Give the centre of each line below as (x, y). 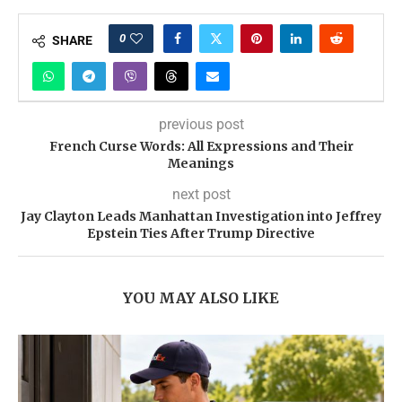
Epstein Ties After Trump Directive (201, 234)
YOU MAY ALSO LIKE (201, 298)
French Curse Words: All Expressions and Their (201, 147)
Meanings (201, 164)
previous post (201, 125)
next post (201, 195)
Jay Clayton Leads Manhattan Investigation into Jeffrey (201, 217)
